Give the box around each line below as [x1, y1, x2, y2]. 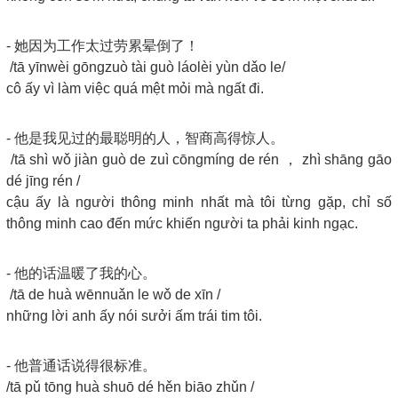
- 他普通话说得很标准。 [6, 357, 156, 373]
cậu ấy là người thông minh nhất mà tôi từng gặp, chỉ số [6, 194, 392, 210]
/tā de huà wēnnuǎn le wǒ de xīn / [6, 286, 220, 302]
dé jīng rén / [6, 172, 80, 188]
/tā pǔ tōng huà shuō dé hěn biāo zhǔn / [6, 378, 254, 394]
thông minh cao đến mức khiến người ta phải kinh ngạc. [6, 215, 362, 231]
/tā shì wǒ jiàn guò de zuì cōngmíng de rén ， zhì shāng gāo [6, 151, 392, 167]
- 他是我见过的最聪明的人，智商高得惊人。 [6, 130, 284, 146]
